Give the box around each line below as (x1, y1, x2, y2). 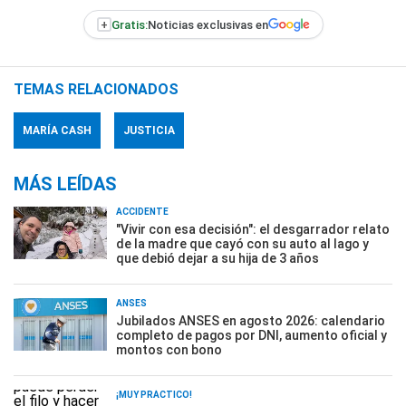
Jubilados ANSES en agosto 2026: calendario (116, 314, 385, 328)
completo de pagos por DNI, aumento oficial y (116, 328, 387, 343)
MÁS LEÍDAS (14, 173, 117, 195)
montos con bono (116, 343, 222, 357)
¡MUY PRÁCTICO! (116, 390, 192, 400)
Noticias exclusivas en (147, 17, 268, 32)
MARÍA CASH (23, 124, 92, 137)
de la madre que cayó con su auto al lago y (116, 237, 369, 251)
